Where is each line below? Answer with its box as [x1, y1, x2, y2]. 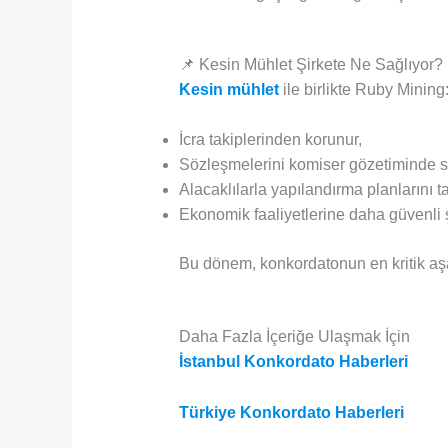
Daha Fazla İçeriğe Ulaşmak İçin [178, 328, 410, 345]
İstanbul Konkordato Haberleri [178, 353, 408, 370]
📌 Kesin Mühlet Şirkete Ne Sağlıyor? [178, 55, 443, 73]
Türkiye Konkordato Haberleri [178, 403, 404, 421]
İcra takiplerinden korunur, [178, 131, 362, 149]
